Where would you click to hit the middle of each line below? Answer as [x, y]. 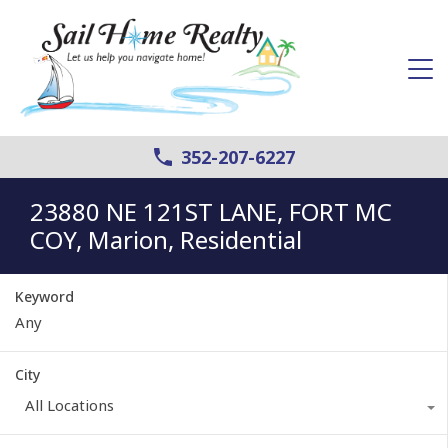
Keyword [44, 296]
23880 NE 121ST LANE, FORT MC [211, 211]
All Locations [69, 404]
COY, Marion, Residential [166, 239]
